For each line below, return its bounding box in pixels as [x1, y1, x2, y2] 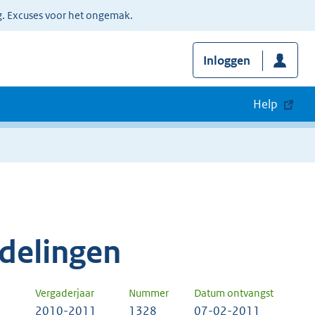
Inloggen [202, 53, 250, 69]
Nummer [129, 286, 169, 300]
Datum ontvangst [194, 286, 274, 300]
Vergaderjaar [35, 286, 94, 300]
